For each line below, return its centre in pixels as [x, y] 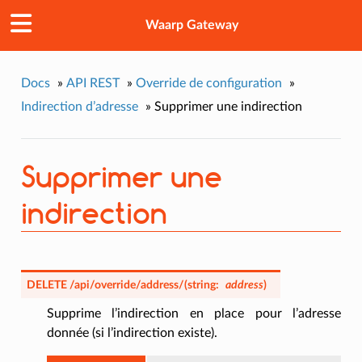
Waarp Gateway [192, 25]
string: [204, 284]
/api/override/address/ [127, 284]
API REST [93, 83]
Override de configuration [208, 83]
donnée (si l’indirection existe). [132, 333]
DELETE [47, 284]
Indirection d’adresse [79, 106]
